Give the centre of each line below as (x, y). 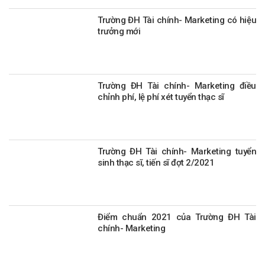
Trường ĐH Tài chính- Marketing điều (177, 86)
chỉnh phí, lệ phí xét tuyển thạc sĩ (161, 97)
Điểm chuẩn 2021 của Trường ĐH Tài (177, 217)
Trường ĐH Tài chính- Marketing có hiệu (177, 20)
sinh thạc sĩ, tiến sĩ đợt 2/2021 (156, 163)
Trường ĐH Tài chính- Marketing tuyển (144, 152)
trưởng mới (119, 32)
